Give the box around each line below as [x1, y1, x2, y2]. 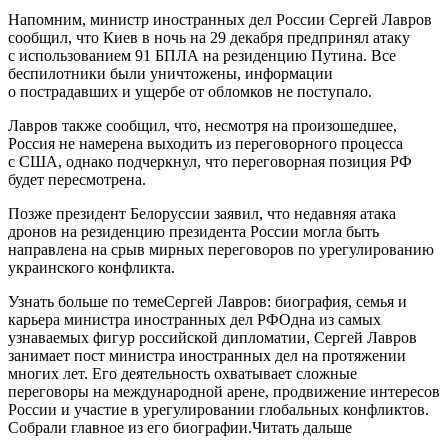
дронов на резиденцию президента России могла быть [8, 222, 379, 240]
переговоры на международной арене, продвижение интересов [8, 382, 440, 400]
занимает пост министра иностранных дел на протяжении [8, 346, 406, 364]
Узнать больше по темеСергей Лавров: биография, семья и [8, 292, 407, 310]
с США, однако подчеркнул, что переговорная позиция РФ [8, 152, 412, 170]
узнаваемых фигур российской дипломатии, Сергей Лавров [8, 328, 417, 346]
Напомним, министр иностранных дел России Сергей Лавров [8, 10, 432, 28]
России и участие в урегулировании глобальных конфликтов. [8, 400, 429, 418]
